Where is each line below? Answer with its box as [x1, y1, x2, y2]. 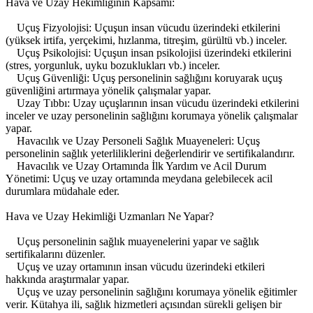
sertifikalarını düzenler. [6, 248, 105, 261]
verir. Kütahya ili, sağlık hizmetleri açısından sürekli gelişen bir [6, 298, 282, 311]
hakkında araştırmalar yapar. [6, 273, 129, 286]
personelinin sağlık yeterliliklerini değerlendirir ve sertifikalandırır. [6, 147, 295, 160]
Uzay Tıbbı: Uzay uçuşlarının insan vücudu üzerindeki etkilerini [6, 97, 299, 110]
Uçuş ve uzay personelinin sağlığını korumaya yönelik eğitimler [6, 286, 297, 298]
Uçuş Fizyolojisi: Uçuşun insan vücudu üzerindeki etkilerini [6, 22, 280, 34]
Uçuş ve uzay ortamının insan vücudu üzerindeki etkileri [6, 261, 265, 273]
